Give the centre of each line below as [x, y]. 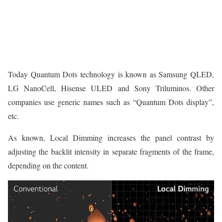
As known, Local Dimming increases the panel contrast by [111, 137]
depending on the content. [48, 165]
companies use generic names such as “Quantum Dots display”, [111, 102]
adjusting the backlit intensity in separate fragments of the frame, [111, 151]
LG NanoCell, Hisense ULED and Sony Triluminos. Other [111, 88]
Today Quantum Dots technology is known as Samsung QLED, [111, 74]
